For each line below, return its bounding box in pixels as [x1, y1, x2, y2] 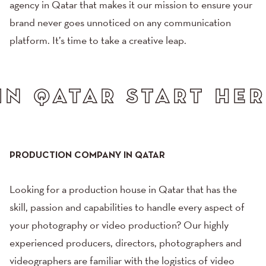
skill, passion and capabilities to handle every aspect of [9, 203, 245, 214]
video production [102, 221, 176, 232]
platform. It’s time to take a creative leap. [9, 36, 186, 47]
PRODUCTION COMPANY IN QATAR [9, 151, 165, 160]
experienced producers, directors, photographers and [9, 239, 242, 249]
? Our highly [176, 221, 229, 232]
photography [31, 221, 87, 232]
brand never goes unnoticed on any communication [9, 18, 231, 29]
